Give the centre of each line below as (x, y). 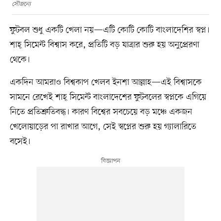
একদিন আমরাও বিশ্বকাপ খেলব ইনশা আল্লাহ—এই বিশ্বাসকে (106, 82)
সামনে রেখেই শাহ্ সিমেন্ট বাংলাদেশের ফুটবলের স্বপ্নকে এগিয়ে (108, 97)
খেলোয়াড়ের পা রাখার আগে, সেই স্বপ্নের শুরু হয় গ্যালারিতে (103, 127)
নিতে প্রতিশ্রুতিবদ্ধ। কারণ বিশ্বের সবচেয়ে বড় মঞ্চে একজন (101, 112)
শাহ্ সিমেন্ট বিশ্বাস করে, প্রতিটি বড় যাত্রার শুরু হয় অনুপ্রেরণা (104, 45)
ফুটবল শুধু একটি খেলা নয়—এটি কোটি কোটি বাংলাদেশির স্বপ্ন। (110, 30)
